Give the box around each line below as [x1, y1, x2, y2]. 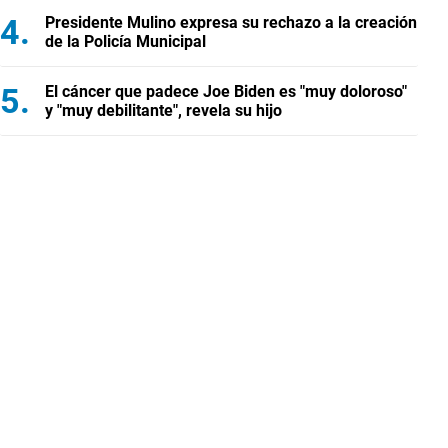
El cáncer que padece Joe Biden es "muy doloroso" [45, 82, 407, 101]
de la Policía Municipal [45, 32, 206, 51]
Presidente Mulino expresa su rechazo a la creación [45, 13, 417, 32]
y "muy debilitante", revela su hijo [45, 101, 282, 120]
